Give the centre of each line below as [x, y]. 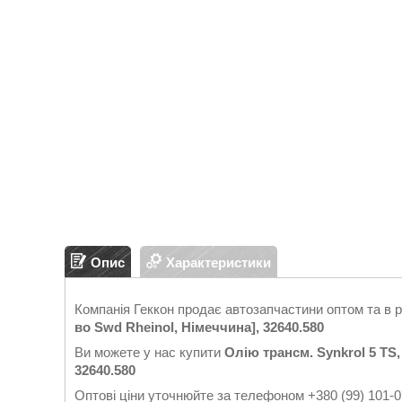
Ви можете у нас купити [149, 352]
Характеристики [218, 262]
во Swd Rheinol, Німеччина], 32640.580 [199, 327]
